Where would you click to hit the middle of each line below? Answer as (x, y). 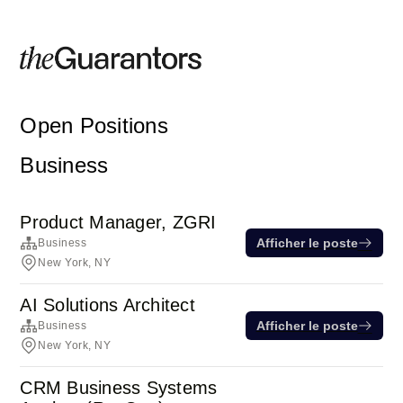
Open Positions (94, 125)
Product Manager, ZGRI (118, 222)
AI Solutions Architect (107, 305)
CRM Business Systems (119, 388)
